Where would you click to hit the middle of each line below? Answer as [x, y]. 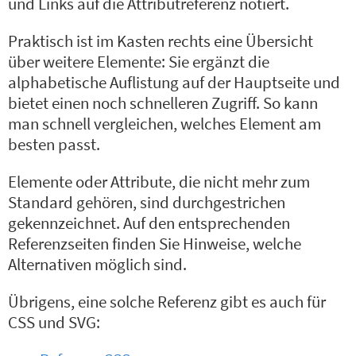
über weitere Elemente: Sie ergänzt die [139, 62]
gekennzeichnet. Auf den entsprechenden [149, 224]
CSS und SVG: [54, 322]
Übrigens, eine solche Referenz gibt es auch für [167, 302]
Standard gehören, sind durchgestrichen [147, 203]
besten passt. [54, 145]
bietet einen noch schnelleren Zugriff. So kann [163, 104]
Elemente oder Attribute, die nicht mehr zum [159, 182]
